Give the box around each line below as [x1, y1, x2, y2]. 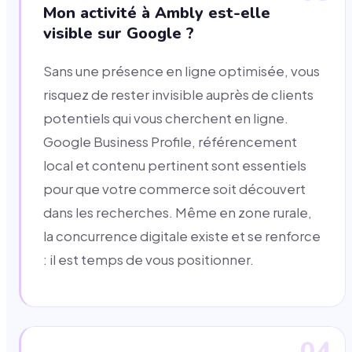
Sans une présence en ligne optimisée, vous [43, 62, 320, 79]
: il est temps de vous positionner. [43, 251, 254, 268]
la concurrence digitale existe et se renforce [43, 227, 321, 244]
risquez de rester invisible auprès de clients [43, 86, 313, 103]
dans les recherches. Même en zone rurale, [43, 203, 312, 221]
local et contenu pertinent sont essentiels [43, 156, 306, 174]
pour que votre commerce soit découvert [43, 180, 306, 197]
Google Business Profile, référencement [43, 133, 297, 150]
